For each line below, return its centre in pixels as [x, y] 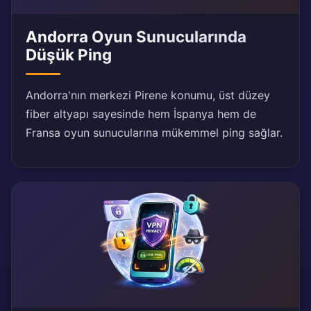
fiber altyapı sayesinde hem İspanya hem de [141, 114]
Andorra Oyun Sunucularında [136, 37]
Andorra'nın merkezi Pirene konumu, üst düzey [148, 95]
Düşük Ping [69, 55]
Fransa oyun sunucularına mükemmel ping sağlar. [154, 133]
